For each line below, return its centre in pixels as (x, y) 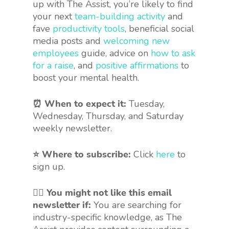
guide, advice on (115, 53)
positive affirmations (137, 65)
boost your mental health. (86, 78)
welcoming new (136, 41)
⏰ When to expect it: (79, 104)
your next (54, 16)
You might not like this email (109, 193)
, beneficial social (159, 29)
